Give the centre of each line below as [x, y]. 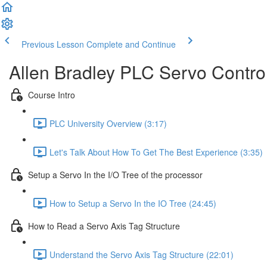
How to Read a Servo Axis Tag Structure [104, 226]
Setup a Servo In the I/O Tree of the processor [115, 174]
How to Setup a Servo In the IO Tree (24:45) [133, 203]
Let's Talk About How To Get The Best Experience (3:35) [156, 152]
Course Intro [52, 94]
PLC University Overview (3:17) [108, 123]
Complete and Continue [131, 44]
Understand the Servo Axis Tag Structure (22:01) [142, 254]
